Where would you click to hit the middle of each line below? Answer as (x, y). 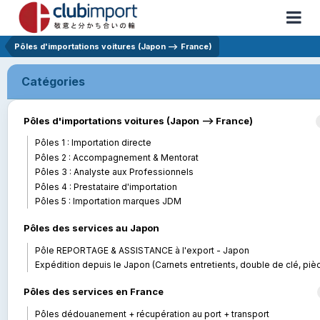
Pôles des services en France (94, 292)
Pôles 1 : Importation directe (93, 143)
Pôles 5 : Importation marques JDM (108, 201)
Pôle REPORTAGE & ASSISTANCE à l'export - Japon (142, 250)
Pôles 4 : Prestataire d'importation (106, 186)
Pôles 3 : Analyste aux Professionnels (114, 172)
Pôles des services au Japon (91, 228)
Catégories (53, 81)
